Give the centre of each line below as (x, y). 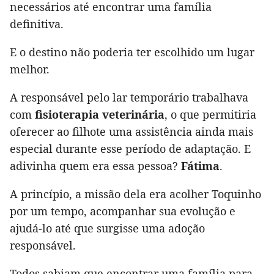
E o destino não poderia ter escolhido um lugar (132, 52)
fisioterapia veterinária (100, 115)
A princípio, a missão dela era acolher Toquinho (135, 194)
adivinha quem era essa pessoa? (95, 166)
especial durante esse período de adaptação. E (130, 149)
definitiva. (37, 24)
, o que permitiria (210, 115)
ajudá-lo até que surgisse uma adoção (107, 228)
